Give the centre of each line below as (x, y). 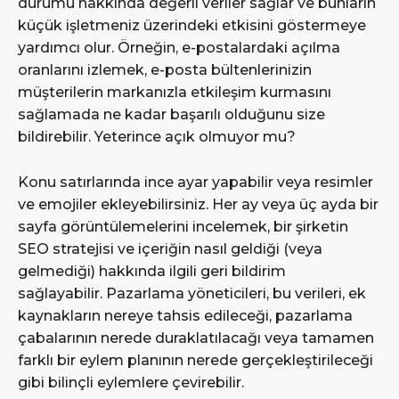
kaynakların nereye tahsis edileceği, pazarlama (185, 315)
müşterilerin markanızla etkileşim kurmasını (175, 92)
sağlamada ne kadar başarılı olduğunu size (171, 114)
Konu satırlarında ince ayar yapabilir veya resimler (195, 182)
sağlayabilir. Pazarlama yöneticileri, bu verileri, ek (192, 293)
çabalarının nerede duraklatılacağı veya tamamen (196, 338)
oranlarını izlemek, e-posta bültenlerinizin (165, 69)
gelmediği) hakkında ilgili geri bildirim (152, 271)
